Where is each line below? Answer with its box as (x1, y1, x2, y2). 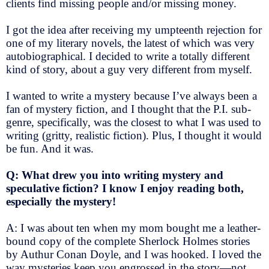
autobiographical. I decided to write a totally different (6, 50, 250, 63)
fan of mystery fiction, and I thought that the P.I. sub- (6, 102, 251, 115)
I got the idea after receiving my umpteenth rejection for (6, 23, 262, 37)
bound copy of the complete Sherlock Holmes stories (6, 234, 250, 247)
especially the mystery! (6, 195, 119, 208)
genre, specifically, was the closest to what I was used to (6, 115, 261, 128)
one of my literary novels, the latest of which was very (6, 37, 255, 50)
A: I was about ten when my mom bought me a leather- (6, 221, 261, 234)
